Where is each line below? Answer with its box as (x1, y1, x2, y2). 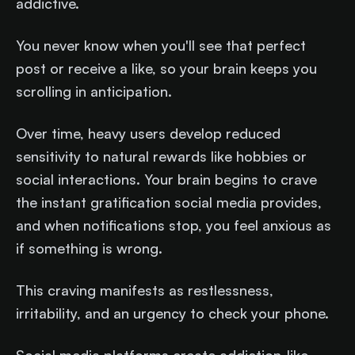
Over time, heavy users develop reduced (16, 124, 281, 143)
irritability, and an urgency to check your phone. (16, 304, 329, 323)
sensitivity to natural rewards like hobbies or (16, 147, 307, 166)
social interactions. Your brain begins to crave (16, 170, 317, 189)
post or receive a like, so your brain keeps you (16, 59, 317, 78)
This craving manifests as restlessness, (16, 281, 273, 300)
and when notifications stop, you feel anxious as (16, 216, 331, 235)
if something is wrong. (16, 239, 166, 258)
